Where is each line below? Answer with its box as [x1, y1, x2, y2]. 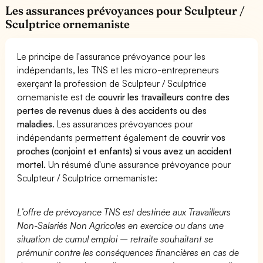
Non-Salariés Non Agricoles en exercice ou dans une [17, 219, 224, 231]
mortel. [17, 158, 46, 170]
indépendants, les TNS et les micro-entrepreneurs [17, 63, 220, 76]
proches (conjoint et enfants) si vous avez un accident [17, 144, 232, 157]
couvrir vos [182, 131, 226, 143]
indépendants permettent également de [17, 131, 183, 143]
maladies [17, 117, 52, 130]
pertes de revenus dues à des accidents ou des [17, 104, 207, 116]
